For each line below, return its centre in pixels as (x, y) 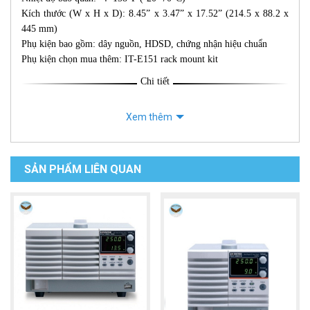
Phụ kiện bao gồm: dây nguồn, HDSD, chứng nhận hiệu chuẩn (144, 44)
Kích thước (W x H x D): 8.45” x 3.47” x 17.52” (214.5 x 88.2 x (155, 14)
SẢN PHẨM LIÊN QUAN (83, 170)
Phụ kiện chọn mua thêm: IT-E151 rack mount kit (120, 60)
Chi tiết (155, 82)
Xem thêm (149, 117)
